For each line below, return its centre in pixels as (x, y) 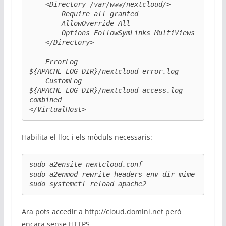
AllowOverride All (79, 23)
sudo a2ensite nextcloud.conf (86, 165)
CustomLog (55, 81)
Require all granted (83, 14)
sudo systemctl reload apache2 (88, 184)
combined (45, 100)
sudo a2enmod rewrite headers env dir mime (112, 174)
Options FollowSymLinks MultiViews (112, 33)
